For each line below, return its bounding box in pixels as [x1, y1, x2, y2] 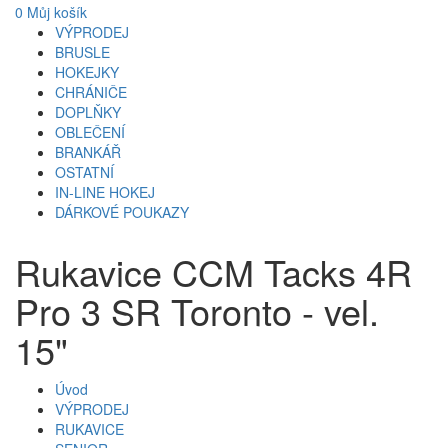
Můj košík [23, 2, 87, 23]
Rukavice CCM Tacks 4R [15, 246, 412, 298]
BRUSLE [55, 42, 110, 63]
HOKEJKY [55, 62, 119, 83]
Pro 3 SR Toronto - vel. [15, 285, 379, 337]
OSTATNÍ [55, 162, 114, 183]
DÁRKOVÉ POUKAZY [55, 202, 189, 223]
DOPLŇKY [55, 102, 121, 123]
